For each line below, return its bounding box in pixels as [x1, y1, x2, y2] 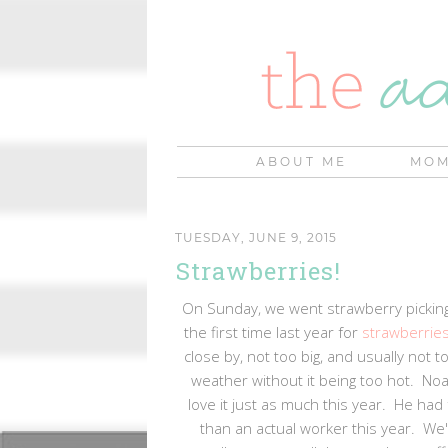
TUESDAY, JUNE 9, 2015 [175, 229, 337, 245]
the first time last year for [184, 321, 362, 342]
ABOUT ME [256, 154, 347, 169]
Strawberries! [176, 254, 341, 287]
